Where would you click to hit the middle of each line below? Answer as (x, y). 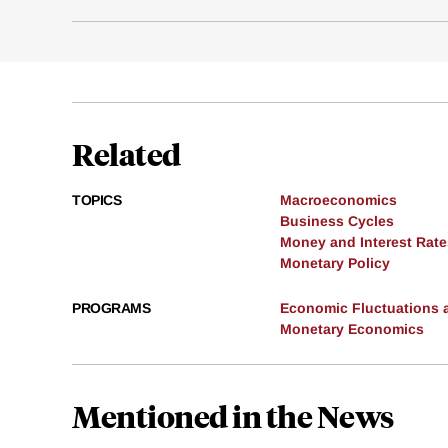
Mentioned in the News (233, 416)
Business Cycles (337, 221)
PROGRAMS (111, 308)
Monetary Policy (335, 263)
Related (126, 154)
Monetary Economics (352, 329)
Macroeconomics (338, 200)
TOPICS (96, 200)
